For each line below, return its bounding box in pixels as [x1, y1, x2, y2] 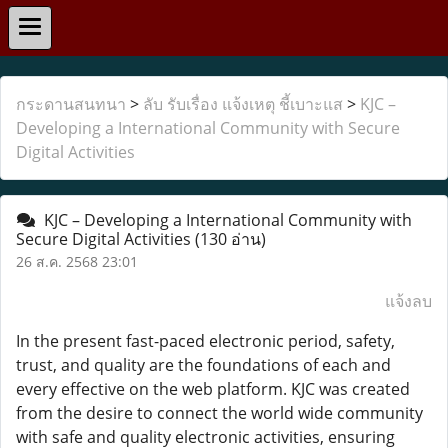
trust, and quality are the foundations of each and [16, 354, 391, 376]
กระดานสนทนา [16, 93, 126, 115]
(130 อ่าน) [195, 228, 266, 250]
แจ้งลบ [385, 290, 432, 312]
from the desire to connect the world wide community [16, 402, 423, 424]
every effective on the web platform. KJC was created [16, 378, 410, 400]
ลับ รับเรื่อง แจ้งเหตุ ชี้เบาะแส [143, 93, 343, 115]
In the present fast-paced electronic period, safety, [16, 330, 395, 352]
